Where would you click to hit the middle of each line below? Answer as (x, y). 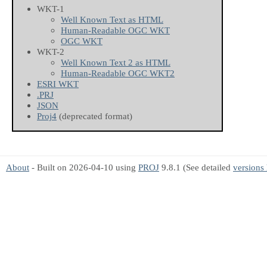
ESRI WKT (58, 84)
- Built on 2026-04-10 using (84, 167)
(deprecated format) (94, 116)
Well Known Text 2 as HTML (116, 63)
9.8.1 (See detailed (196, 167)
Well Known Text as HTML (112, 20)
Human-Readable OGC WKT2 (118, 73)
